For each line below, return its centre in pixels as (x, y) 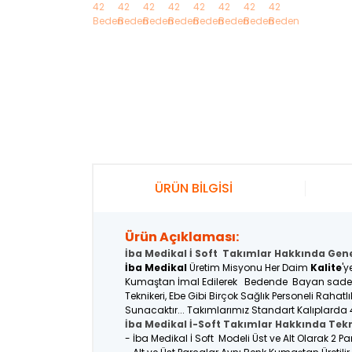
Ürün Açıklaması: (182, 237)
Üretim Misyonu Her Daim (249, 268)
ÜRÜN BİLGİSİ (193, 188)
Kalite (326, 268)
